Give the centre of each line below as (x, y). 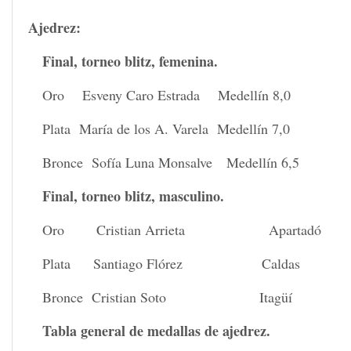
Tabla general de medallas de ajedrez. (157, 330)
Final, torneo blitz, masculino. (134, 195)
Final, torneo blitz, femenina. (130, 61)
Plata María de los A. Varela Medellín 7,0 (166, 128)
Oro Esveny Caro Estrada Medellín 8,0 (167, 94)
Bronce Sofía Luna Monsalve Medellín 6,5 (171, 162)
